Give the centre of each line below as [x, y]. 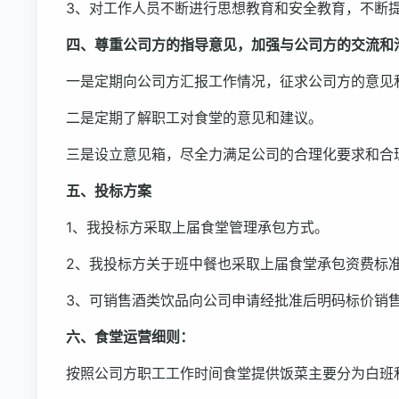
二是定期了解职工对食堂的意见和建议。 [194, 118]
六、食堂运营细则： [130, 337]
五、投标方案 [109, 191]
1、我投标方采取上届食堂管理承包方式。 [197, 227]
